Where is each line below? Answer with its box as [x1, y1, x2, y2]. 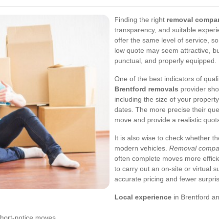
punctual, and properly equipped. [114, 57, 217, 65]
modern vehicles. [114, 144, 169, 152]
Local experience [114, 193, 172, 201]
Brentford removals [114, 85, 178, 93]
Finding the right [114, 16, 167, 23]
